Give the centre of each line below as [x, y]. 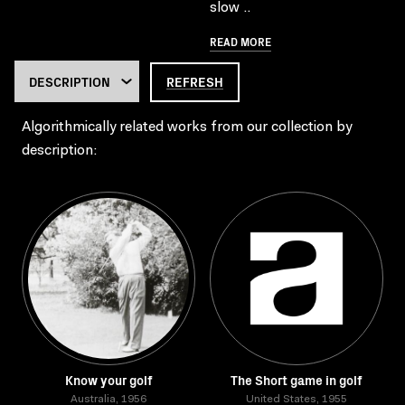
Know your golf [108, 380]
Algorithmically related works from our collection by [187, 127]
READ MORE [240, 41]
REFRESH [195, 81]
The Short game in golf [297, 380]
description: [59, 151]
